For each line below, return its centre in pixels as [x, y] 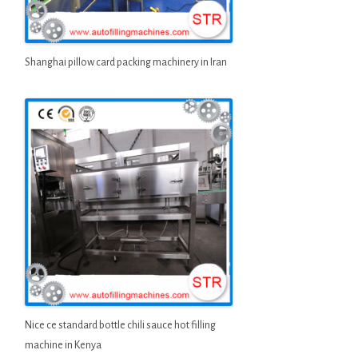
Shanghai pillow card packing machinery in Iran [125, 62]
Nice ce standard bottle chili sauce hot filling [120, 325]
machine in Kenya [63, 345]
